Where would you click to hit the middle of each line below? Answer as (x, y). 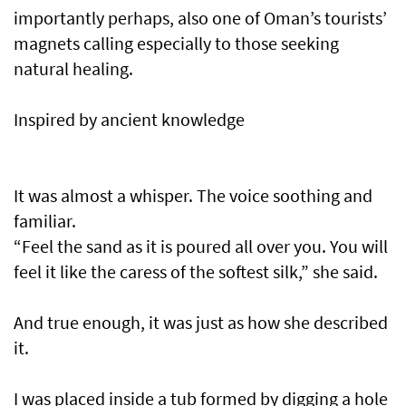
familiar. (45, 221)
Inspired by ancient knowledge (129, 120)
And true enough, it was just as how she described (201, 323)
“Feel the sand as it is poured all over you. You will (201, 246)
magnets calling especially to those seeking (176, 43)
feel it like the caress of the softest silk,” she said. (196, 272)
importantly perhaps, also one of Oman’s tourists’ (200, 18)
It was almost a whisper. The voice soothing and (193, 196)
